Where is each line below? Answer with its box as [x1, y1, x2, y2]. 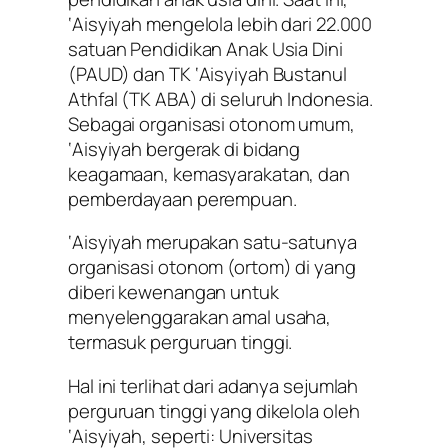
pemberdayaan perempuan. [68, 185, 297, 212]
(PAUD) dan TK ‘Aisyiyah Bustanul [68, 60, 347, 87]
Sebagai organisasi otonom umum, [68, 110, 355, 137]
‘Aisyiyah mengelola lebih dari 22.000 [68, 10, 373, 37]
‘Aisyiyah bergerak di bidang [68, 135, 301, 162]
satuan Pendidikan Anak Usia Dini [68, 35, 343, 62]
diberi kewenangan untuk [68, 279, 279, 306]
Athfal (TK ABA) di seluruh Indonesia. [68, 85, 374, 112]
